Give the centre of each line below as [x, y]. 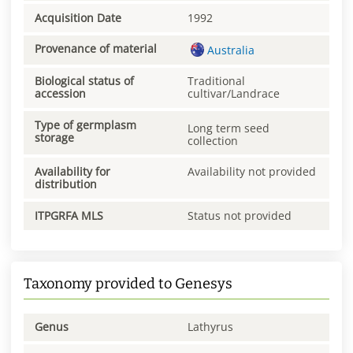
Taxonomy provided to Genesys [128, 283]
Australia [230, 50]
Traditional [216, 81]
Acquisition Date [78, 17]
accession [60, 94]
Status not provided [240, 215]
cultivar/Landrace [234, 94]
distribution [66, 184]
